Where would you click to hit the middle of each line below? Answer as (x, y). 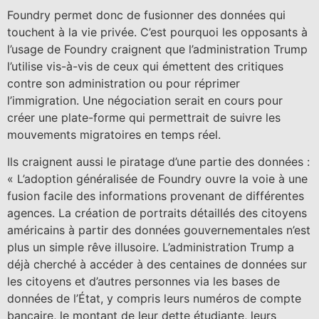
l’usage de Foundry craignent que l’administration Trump (157, 49)
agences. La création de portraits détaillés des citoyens (157, 213)
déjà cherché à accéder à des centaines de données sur (157, 265)
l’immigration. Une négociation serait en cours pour (145, 100)
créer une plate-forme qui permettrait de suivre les (144, 117)
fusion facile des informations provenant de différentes (156, 196)
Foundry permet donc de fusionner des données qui (146, 15)
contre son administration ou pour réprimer (124, 83)
